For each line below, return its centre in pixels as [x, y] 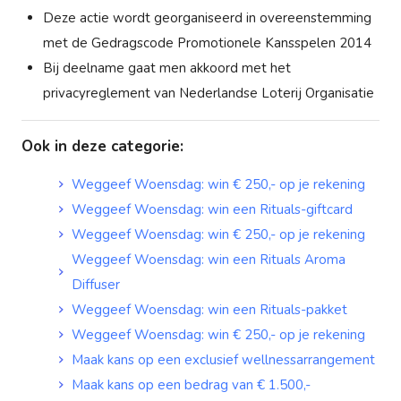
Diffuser [96, 284]
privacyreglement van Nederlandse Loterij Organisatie [209, 93]
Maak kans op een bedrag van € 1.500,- [191, 384]
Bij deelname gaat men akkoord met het [167, 68]
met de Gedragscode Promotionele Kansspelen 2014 [209, 43]
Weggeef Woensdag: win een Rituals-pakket [209, 309]
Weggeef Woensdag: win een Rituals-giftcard [212, 209]
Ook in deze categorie [101, 146]
